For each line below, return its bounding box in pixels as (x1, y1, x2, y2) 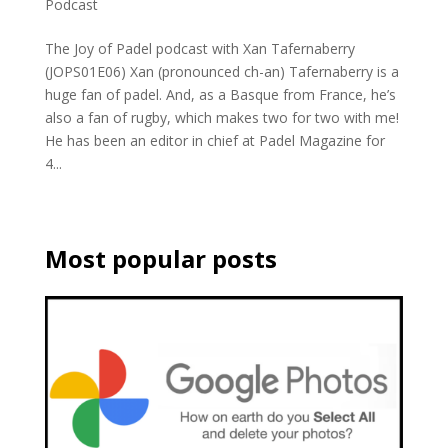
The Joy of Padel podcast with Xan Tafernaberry (44, 38, 355, 58)
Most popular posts (44, 241, 277, 275)
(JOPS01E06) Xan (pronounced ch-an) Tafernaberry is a (44, 61, 399, 81)
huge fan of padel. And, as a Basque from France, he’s (44, 84, 396, 104)
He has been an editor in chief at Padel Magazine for (44, 130, 385, 150)
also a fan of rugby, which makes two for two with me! (44, 107, 399, 127)
